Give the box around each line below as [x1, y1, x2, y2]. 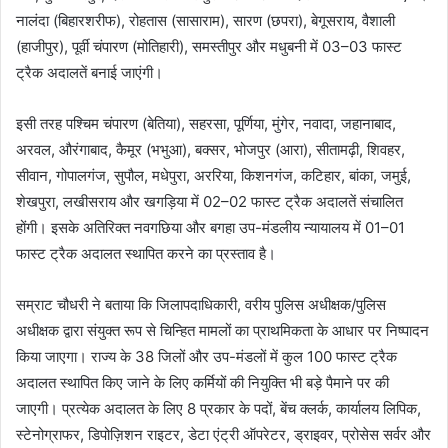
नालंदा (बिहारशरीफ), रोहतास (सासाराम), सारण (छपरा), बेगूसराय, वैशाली [16, 10, 395, 30]
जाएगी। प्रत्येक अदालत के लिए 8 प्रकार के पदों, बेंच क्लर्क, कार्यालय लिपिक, [16, 398, 421, 418]
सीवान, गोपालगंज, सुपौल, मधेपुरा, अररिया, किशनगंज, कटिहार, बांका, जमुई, [16, 165, 411, 185]
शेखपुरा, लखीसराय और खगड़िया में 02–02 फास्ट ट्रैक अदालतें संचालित [16, 191, 403, 211]
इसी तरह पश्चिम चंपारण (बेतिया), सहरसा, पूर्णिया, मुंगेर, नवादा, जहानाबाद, [16, 113, 396, 133]
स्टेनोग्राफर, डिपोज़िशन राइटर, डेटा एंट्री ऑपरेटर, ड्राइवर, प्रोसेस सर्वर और [16, 424, 431, 444]
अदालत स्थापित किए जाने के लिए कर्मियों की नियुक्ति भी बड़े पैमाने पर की [16, 372, 389, 392]
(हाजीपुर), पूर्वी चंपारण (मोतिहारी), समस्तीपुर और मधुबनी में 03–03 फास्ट [16, 36, 402, 56]
